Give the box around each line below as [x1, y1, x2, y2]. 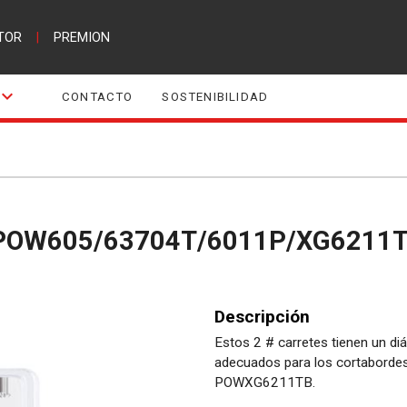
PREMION [53, 29, 110, 45]
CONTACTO [61, 89, 134, 104]
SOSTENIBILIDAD [162, 89, 269, 104]
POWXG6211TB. [214, 373, 315, 391]
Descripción [214, 305, 310, 327]
